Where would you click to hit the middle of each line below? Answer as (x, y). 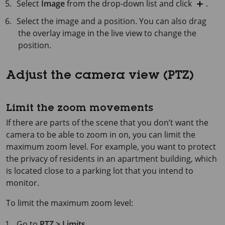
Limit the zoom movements (80, 109)
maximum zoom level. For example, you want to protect (111, 147)
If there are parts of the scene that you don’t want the (107, 123)
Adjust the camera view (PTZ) (100, 77)
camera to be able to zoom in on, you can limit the (101, 135)
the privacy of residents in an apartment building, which (111, 159)
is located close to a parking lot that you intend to (100, 171)
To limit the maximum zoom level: (70, 203)
